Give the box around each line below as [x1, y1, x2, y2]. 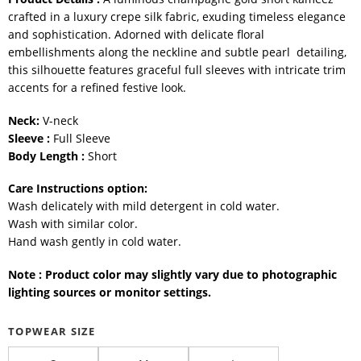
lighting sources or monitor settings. [8, 284, 211, 301]
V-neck [39, 112, 78, 128]
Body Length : [8, 147, 85, 164]
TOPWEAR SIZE [8, 324, 96, 339]
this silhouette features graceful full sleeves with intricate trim [8, 61, 346, 77]
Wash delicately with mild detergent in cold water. [8, 198, 280, 214]
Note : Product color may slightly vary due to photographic [8, 267, 337, 283]
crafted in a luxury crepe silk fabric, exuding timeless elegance [8, 8, 346, 24]
